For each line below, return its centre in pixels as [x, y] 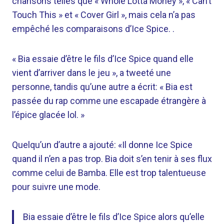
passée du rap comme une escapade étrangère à [109, 101]
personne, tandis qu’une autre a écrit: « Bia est [102, 87]
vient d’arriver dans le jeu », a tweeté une [91, 73]
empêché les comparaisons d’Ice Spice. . [93, 29]
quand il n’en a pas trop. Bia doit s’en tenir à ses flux [112, 159]
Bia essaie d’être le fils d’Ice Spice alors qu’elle [114, 217]
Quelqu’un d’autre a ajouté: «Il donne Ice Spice [102, 145]
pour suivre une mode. [56, 187]
